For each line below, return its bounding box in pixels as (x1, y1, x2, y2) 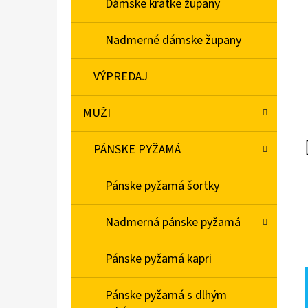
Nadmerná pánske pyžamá (105, 214, 241, 232)
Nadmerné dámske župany (105, 32, 241, 49)
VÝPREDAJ (93, 68, 148, 86)
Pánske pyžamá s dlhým (105, 287, 227, 305)
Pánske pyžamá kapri (105, 250, 212, 268)
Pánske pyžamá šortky (105, 177, 219, 195)
